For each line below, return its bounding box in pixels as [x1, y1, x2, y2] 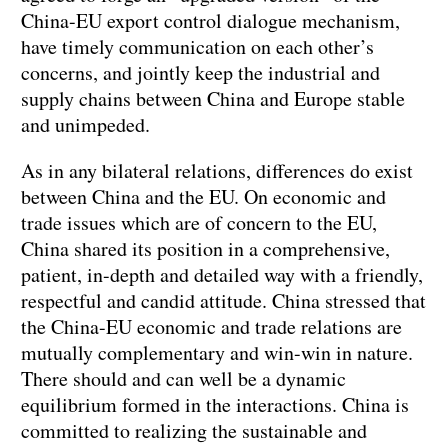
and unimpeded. [21, 111, 150, 139]
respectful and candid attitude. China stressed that [21, 287, 426, 315]
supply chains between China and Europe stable [21, 85, 405, 113]
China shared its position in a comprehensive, [21, 235, 390, 263]
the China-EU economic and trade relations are [21, 313, 402, 341]
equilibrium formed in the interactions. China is [21, 391, 409, 419]
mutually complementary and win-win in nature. [21, 339, 413, 367]
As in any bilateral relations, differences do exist [21, 157, 413, 185]
